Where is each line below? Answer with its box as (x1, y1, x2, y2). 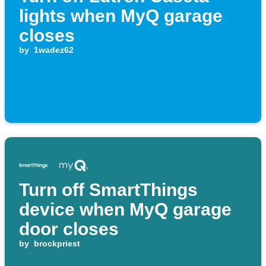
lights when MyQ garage (19, 6, 223, 26)
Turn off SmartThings (19, 180, 198, 200)
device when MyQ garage (19, 199, 232, 220)
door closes (19, 219, 119, 239)
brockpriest (33, 239, 80, 249)
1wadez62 (33, 45, 74, 55)
